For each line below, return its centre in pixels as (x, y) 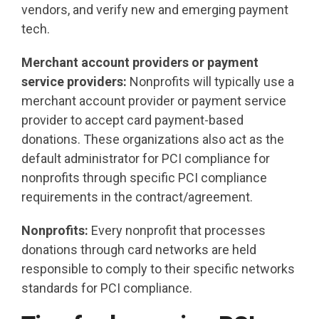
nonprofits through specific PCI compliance (144, 178)
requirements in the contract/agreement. (137, 197)
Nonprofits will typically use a (212, 82)
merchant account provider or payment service (154, 101)
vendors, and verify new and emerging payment (155, 10)
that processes (223, 231)
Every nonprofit (134, 231)
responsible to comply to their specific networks (158, 269)
